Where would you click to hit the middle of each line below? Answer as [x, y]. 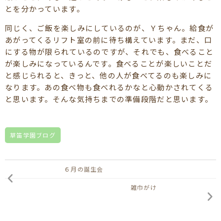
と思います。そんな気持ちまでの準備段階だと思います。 [109, 99]
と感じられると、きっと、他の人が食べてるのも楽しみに [109, 75]
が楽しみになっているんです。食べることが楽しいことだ [109, 63]
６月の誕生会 [84, 169]
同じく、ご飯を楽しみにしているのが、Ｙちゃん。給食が [110, 28]
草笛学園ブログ [33, 135]
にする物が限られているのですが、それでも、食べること [110, 51]
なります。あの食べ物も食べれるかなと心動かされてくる [109, 87]
